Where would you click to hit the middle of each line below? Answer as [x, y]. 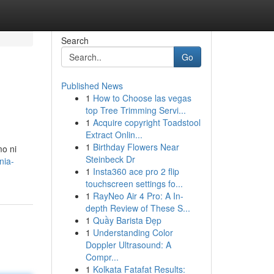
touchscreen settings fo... [134, 183]
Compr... [102, 257]
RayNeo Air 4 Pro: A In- [138, 196]
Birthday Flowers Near [136, 147]
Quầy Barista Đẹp [127, 220]
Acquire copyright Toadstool [146, 122]
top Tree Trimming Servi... [135, 110]
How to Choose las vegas [142, 98]
